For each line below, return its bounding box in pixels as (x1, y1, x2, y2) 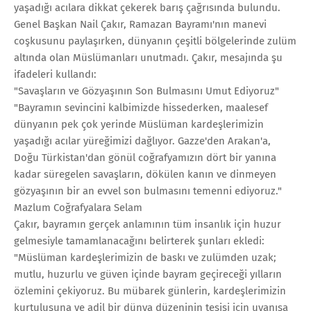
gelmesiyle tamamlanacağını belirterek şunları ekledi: (14, 234, 264, 247)
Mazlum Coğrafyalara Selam (14, 201, 142, 214)
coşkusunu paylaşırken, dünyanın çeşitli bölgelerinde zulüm (14, 34, 296, 47)
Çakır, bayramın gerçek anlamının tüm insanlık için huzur (14, 217, 281, 230)
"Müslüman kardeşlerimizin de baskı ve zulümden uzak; (14, 251, 276, 264)
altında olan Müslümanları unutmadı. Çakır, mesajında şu (14, 51, 283, 64)
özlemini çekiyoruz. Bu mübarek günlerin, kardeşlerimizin (14, 284, 286, 297)
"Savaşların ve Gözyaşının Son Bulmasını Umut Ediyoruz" (14, 84, 279, 97)
